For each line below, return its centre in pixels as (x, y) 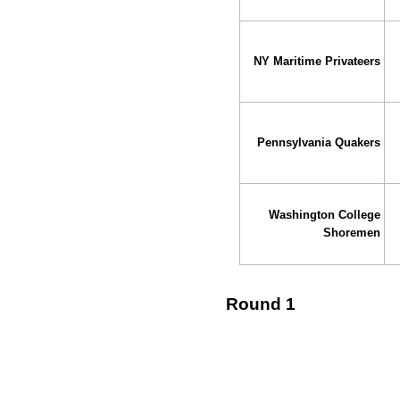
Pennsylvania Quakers (319, 143)
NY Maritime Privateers (317, 62)
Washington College (325, 215)
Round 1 (261, 304)
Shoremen (352, 233)
